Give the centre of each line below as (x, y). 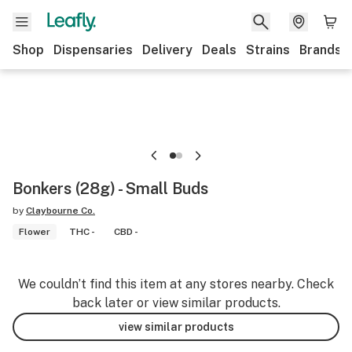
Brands (321, 50)
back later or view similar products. (176, 303)
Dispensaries (93, 50)
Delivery (167, 50)
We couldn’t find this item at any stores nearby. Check (176, 284)
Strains (268, 50)
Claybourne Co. (60, 211)
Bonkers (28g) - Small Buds (110, 189)
